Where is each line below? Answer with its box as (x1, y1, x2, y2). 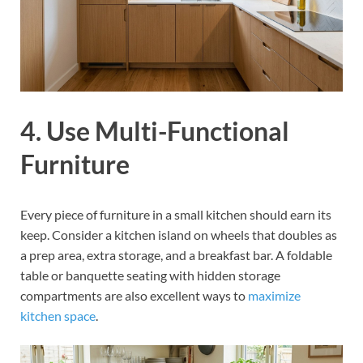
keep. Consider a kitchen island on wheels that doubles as (20, 227, 337, 243)
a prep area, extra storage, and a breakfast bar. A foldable (20, 247, 332, 263)
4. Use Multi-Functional (20, 115, 289, 147)
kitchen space (20, 308, 96, 324)
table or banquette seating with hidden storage (20, 267, 280, 284)
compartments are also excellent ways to (20, 288, 248, 304)
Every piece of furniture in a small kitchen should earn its (20, 207, 331, 223)
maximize (248, 288, 301, 304)
